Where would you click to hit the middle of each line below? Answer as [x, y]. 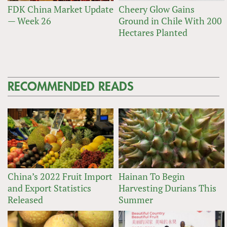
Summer [136, 199]
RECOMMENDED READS [71, 87]
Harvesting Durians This [167, 188]
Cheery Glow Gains [157, 9]
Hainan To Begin [152, 176]
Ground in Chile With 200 [170, 21]
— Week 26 [29, 21]
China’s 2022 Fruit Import [60, 176]
